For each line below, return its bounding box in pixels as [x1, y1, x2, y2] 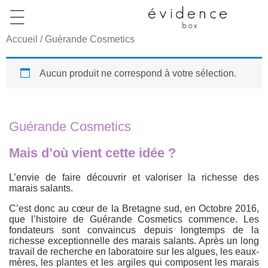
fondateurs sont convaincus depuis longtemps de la [9, 224, 259, 235]
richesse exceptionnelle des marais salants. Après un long [9, 235, 259, 246]
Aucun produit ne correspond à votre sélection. [39, 68, 236, 78]
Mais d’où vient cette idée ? [9, 145, 176, 161]
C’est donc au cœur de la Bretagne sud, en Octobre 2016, [9, 203, 259, 214]
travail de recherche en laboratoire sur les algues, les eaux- [9, 246, 259, 257]
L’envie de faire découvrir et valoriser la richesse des [9, 172, 259, 182]
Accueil [6, 34, 38, 44]
